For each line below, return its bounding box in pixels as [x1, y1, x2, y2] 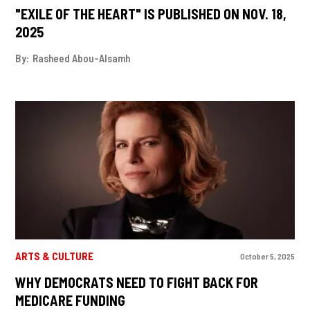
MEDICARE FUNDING [15, 291, 126, 309]
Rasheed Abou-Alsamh [33, 51, 131, 64]
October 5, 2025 [239, 250, 295, 261]
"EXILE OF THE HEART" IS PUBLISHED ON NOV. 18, [15, 6, 287, 23]
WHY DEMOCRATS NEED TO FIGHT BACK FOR [15, 273, 259, 291]
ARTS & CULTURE [15, 250, 94, 263]
